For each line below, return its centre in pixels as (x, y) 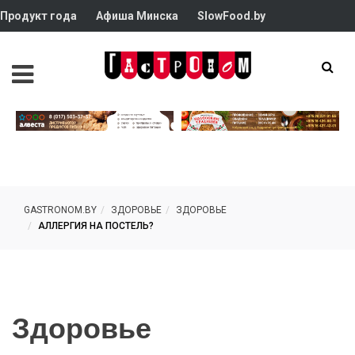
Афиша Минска (137, 16)
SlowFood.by (231, 16)
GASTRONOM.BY (60, 210)
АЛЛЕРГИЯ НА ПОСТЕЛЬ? (96, 226)
